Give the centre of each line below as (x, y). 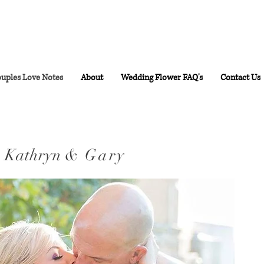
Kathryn (34, 155)
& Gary (95, 155)
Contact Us (240, 77)
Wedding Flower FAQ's (161, 77)
